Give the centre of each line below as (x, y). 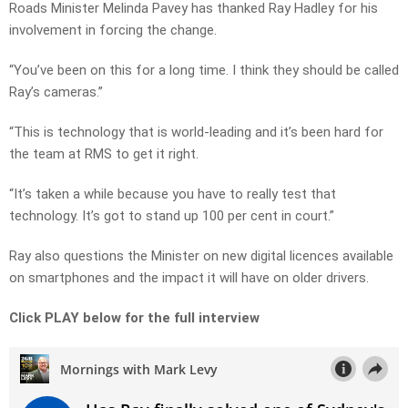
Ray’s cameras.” (56, 92)
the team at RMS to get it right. (104, 154)
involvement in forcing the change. (113, 31)
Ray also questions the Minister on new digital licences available (201, 256)
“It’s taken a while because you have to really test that (173, 194)
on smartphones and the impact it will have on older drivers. (189, 278)
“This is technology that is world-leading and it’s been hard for (196, 133)
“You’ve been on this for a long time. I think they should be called (204, 71)
